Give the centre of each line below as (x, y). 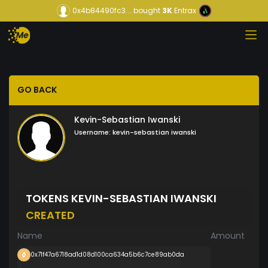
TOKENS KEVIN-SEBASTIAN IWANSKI (121, 198)
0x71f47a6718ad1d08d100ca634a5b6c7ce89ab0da (107, 254)
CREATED (50, 215)
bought (147, 10)
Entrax (185, 10)
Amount (228, 235)
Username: (92, 133)
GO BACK (37, 90)
